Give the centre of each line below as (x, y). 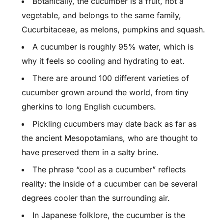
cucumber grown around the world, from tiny (105, 92)
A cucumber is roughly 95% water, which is (113, 47)
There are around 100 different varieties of (111, 78)
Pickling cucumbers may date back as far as (114, 124)
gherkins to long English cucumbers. (89, 107)
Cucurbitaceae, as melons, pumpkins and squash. (113, 29)
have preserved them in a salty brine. (90, 152)
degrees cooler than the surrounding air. (96, 198)
